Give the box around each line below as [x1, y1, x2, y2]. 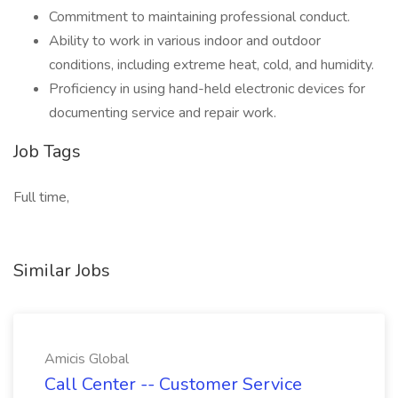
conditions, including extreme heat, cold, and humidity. [49, 55, 374, 75]
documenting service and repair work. [49, 103, 276, 123]
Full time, [13, 187, 69, 207]
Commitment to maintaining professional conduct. [49, 7, 350, 27]
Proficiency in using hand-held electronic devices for [49, 79, 365, 99]
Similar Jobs [13, 259, 110, 283]
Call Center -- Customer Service [44, 372, 302, 396]
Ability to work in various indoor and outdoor [49, 31, 321, 51]
